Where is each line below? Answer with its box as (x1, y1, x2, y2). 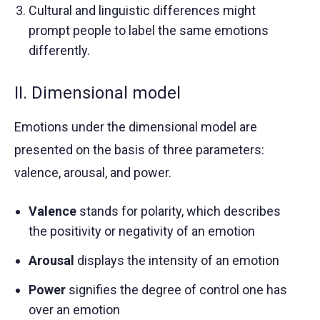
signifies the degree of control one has (66, 281, 287, 297)
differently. (29, 43, 90, 59)
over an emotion (29, 301, 120, 317)
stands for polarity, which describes (76, 203, 281, 219)
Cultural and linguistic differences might (29, 3, 256, 19)
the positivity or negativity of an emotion (29, 223, 255, 239)
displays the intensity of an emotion (74, 252, 279, 268)
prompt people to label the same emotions (29, 23, 269, 39)
